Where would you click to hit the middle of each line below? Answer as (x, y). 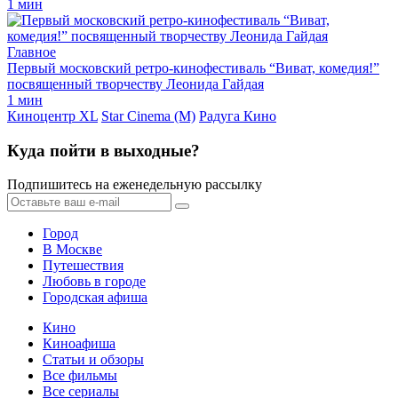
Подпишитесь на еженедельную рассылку (135, 185)
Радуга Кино (238, 115)
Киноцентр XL (52, 115)
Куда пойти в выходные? (103, 150)
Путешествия (83, 266)
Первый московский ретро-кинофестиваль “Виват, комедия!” (193, 68)
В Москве (72, 250)
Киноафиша (79, 344)
